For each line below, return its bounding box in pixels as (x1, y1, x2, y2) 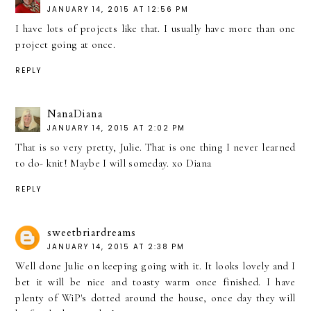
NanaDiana (47, 106, 103, 121)
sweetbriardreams (47, 225, 137, 239)
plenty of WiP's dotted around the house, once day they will (15, 291, 296, 304)
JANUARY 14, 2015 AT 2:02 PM (47, 122, 186, 133)
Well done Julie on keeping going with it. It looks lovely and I (15, 259, 296, 272)
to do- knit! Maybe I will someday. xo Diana (15, 156, 212, 169)
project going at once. (15, 38, 116, 51)
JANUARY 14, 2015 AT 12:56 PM (47, 4, 190, 15)
